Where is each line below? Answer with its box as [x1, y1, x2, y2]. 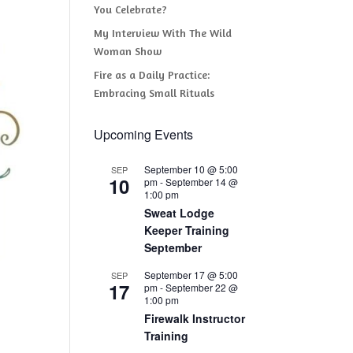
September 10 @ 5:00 [144, 162, 239, 176]
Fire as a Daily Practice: [94, 68, 210, 81]
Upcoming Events [94, 125, 194, 143]
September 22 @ [165, 281, 239, 294]
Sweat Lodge [144, 205, 215, 221]
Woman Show [94, 44, 162, 58]
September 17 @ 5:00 [144, 268, 239, 281]
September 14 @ [165, 175, 239, 188]
